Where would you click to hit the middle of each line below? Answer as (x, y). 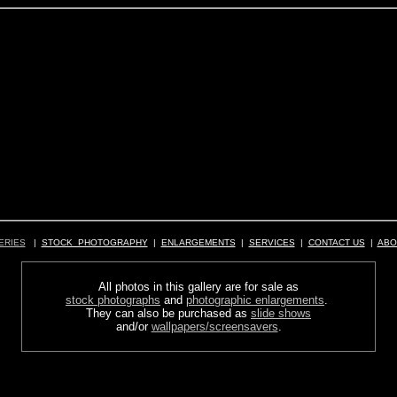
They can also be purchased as (168, 313)
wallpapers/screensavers (214, 327)
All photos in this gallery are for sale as (198, 287)
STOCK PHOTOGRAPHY (94, 242)
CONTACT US (336, 242)
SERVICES (272, 242)
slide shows (281, 313)
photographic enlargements (255, 300)
